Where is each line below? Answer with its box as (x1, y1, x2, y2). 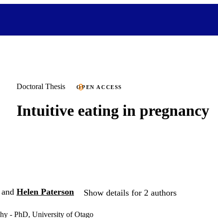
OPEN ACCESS (76, 84, 123, 90)
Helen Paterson (17, 187, 74, 197)
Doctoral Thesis (17, 82, 65, 91)
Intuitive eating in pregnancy (17, 101, 209, 119)
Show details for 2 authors (84, 187, 177, 198)
